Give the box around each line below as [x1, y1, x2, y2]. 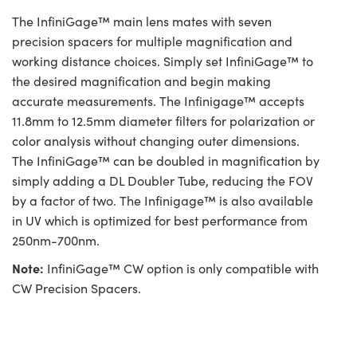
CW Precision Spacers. [12, 280, 141, 296]
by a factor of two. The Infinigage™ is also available [12, 192, 313, 209]
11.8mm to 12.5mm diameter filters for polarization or [12, 112, 315, 129]
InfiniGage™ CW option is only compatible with [44, 260, 319, 277]
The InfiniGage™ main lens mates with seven [12, 13, 272, 29]
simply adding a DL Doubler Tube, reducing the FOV [12, 172, 313, 189]
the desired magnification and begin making [12, 73, 271, 89]
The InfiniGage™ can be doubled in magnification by [12, 152, 320, 169]
